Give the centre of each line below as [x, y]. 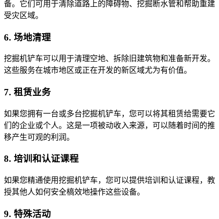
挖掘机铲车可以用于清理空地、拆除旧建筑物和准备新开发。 [109, 59]
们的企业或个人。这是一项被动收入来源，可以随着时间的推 [109, 125]
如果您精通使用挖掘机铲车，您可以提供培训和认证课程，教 [109, 180]
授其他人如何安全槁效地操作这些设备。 [74, 192]
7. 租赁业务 [27, 92]
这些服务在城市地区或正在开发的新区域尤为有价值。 [98, 70]
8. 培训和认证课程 [41, 159]
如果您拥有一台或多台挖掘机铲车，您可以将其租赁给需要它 [109, 113]
